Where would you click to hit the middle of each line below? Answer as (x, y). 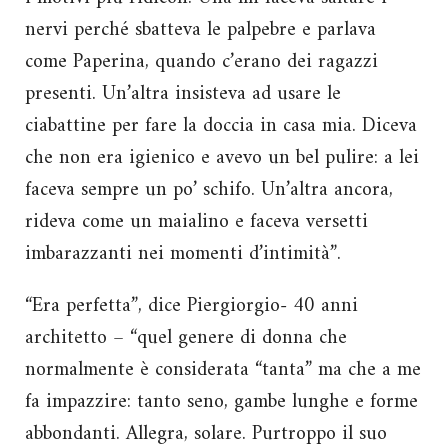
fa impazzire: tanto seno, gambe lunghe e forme (221, 402)
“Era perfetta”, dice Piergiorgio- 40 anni (191, 306)
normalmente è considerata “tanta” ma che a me (223, 370)
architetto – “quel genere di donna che (186, 338)
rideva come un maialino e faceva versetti (196, 222)
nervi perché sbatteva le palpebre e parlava (200, 30)
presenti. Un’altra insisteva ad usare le (183, 94)
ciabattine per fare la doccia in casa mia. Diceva (221, 126)
